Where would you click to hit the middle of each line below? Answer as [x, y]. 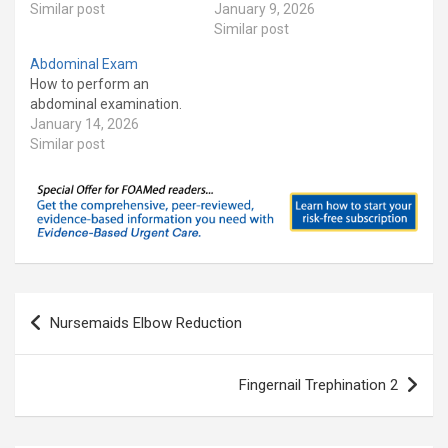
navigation [72, 340]
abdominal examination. [106, 104]
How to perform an [89, 84]
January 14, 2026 [84, 124]
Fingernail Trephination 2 [318, 385]
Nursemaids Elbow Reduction [146, 323]
